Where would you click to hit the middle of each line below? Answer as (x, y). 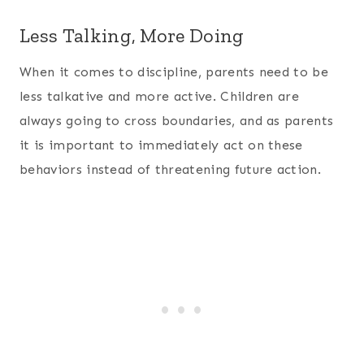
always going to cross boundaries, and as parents (177, 120)
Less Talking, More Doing (132, 35)
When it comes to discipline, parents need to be (174, 71)
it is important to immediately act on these (161, 145)
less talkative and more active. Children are (160, 96)
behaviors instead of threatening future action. (171, 169)
